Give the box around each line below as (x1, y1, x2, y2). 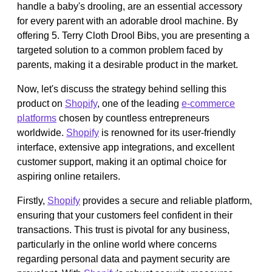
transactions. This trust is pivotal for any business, (17, 224, 229, 235)
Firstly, (17, 195, 47, 206)
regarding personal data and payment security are (17, 253, 230, 264)
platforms (17, 112, 56, 123)
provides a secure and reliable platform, (80, 195, 252, 206)
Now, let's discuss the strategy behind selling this (17, 83, 226, 94)
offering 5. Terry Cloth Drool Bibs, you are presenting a (17, 30, 250, 41)
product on (17, 98, 65, 109)
